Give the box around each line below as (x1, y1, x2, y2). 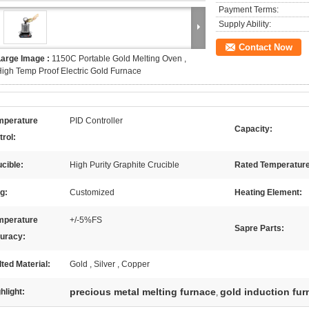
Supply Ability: (219, 19, 271, 29)
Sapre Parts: (235, 223, 284, 233)
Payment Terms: (219, 5, 279, 14)
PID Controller (70, 116, 123, 126)
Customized (70, 188, 114, 197)
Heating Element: (235, 188, 302, 197)
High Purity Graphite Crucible (70, 160, 179, 170)
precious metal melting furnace (70, 286, 216, 297)
